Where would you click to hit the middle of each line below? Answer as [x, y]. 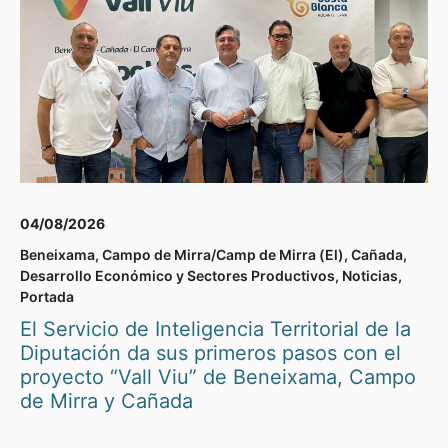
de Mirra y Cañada [106, 401]
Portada [47, 297]
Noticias [370, 276]
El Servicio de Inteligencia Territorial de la [215, 329]
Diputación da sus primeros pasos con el [210, 353]
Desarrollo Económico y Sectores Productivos [177, 276]
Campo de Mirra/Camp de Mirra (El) [223, 255]
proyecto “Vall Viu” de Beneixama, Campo [218, 377]
